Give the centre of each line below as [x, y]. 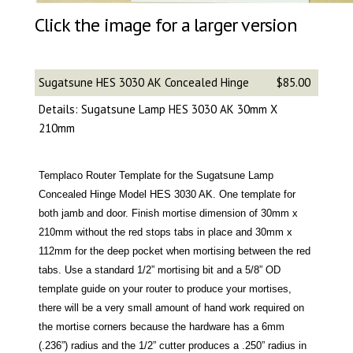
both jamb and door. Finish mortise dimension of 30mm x [168, 214]
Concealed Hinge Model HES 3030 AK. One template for [167, 195]
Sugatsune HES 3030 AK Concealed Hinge [143, 83]
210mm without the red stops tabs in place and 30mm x [165, 232]
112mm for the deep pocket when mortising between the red [174, 251]
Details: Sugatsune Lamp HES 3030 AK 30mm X [158, 110]
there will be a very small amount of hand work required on [171, 308]
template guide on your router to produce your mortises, [165, 289]
